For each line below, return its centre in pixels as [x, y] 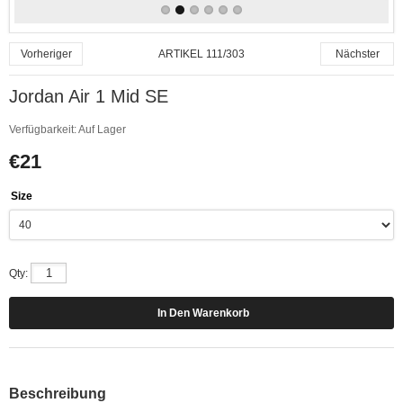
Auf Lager [101, 130]
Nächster [357, 54]
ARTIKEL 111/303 [201, 54]
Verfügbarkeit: [43, 130]
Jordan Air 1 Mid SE [89, 96]
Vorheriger [46, 54]
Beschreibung [58, 394]
